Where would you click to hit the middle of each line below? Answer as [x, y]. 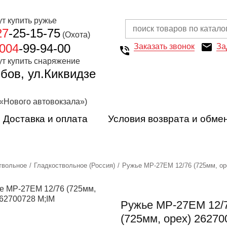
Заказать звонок [164, 46]
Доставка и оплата [45, 119]
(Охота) [75, 35]
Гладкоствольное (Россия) [74, 165]
